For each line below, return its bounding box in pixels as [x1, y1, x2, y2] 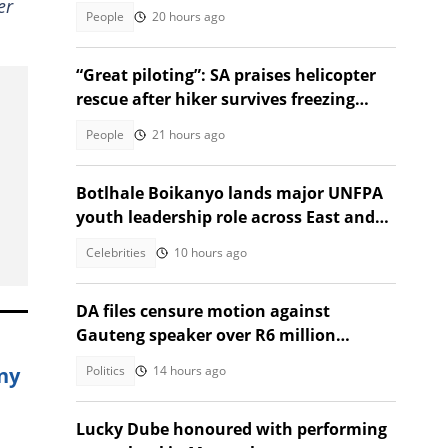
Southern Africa [76, 230, 202, 252]
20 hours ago [152, 8, 225, 25]
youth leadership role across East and [76, 206, 375, 228]
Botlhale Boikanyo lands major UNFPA [76, 182, 383, 204]
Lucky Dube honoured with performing [76, 418, 387, 440]
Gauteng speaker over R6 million [76, 324, 336, 346]
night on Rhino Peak [76, 112, 239, 134]
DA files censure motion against [76, 300, 330, 322]
